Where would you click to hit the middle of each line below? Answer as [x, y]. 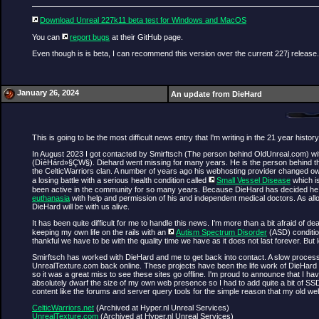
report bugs [90, 37]
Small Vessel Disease [253, 180]
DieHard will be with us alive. [81, 206]
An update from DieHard [216, 94]
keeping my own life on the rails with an [100, 232]
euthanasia [51, 198]
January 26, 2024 [48, 93]
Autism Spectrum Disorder [221, 232]
